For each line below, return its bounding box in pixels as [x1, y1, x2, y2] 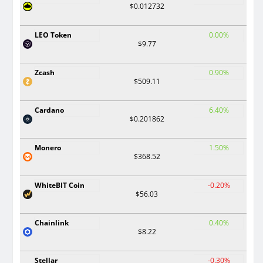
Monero [35, 143, 61, 153]
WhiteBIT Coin [35, 180, 85, 190]
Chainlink [35, 218, 69, 228]
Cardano [35, 105, 64, 115]
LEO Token [35, 30, 72, 40]
